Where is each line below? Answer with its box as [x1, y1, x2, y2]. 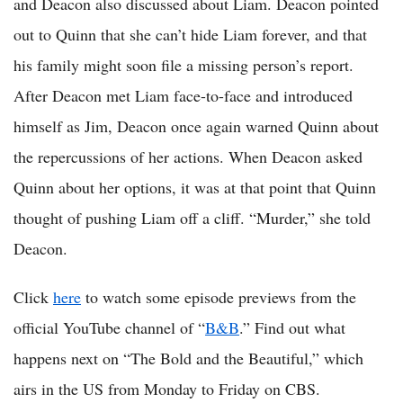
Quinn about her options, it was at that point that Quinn [13, 176, 376, 199]
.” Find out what [239, 317, 345, 339]
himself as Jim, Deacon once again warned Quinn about [13, 115, 379, 138]
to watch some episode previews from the [81, 286, 356, 309]
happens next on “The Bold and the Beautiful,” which [13, 347, 363, 370]
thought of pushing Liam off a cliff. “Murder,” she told [13, 207, 371, 229]
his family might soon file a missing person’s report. [13, 54, 354, 76]
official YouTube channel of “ [13, 317, 205, 339]
